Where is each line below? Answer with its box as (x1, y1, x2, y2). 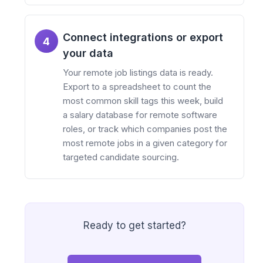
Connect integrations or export (63, 31, 223, 44)
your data (63, 47, 113, 60)
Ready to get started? (83, 220, 186, 232)
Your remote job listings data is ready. (63, 67, 213, 79)
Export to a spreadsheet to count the (63, 81, 211, 93)
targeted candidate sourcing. (63, 151, 179, 163)
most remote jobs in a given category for (63, 137, 227, 149)
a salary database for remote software (63, 109, 217, 121)
